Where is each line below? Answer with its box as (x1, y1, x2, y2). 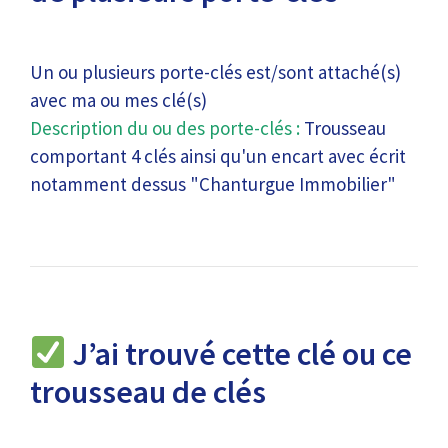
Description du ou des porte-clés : (30, 116, 300, 140)
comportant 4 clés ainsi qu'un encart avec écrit (30, 144, 406, 168)
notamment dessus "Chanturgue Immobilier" (30, 172, 396, 196)
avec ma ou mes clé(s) (30, 88, 207, 112)
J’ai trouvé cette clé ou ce (66, 334, 413, 374)
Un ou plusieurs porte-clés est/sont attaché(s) (30, 60, 401, 84)
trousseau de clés (30, 372, 266, 412)
